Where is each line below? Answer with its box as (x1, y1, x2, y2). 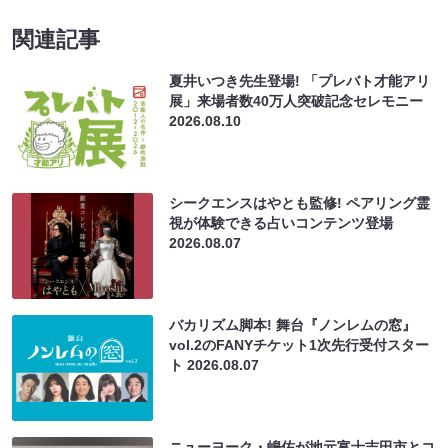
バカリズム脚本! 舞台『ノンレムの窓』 (169, 316, 417, 333)
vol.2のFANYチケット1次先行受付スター (169, 336, 430, 353)
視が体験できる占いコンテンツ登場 (169, 214, 394, 231)
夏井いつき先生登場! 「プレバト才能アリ (169, 72, 431, 89)
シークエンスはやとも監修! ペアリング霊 (169, 194, 431, 211)
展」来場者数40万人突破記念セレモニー (169, 92, 424, 109)
